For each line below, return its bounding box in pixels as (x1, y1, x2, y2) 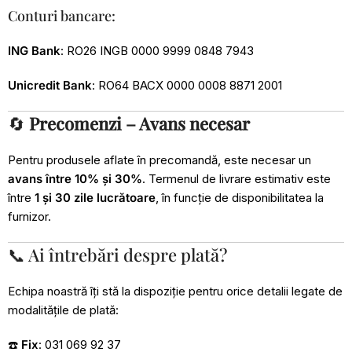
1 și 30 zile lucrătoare (35, 190, 156, 205)
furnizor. (8, 209, 51, 224)
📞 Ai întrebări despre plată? (8, 243, 227, 266)
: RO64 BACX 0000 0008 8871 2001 (92, 78, 282, 93)
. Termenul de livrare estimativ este (142, 171, 331, 186)
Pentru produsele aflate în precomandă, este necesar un (8, 152, 311, 167)
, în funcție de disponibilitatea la (156, 190, 324, 205)
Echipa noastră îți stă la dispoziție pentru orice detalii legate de (8, 284, 343, 299)
